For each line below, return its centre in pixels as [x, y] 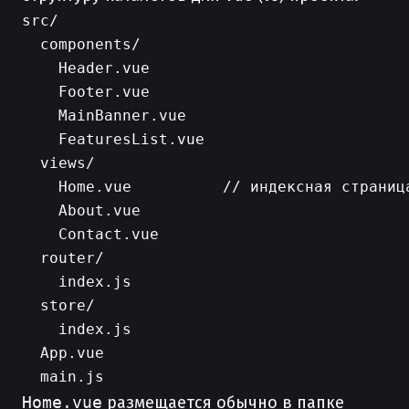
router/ [63, 258]
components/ [81, 44]
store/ [58, 305]
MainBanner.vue [104, 115]
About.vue [81, 210]
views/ [58, 163]
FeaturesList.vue [113, 139]
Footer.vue [86, 92]
